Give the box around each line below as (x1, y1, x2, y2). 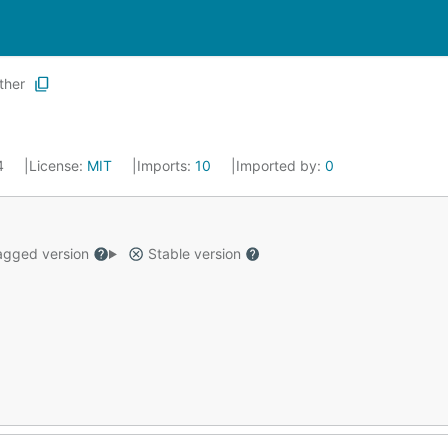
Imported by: (236, 157, 325, 174)
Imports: (137, 157, 195, 174)
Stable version (143, 245, 245, 262)
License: (29, 157, 87, 174)
